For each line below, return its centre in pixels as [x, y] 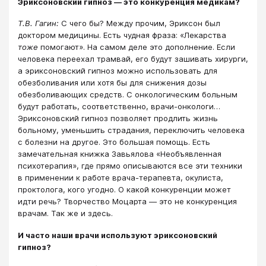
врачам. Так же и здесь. [65, 213]
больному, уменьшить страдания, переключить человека [131, 130]
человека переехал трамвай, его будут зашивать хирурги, [133, 59]
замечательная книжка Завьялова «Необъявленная [120, 154]
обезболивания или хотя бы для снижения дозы [112, 83]
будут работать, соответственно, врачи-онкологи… [119, 107]
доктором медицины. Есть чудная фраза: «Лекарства [122, 35]
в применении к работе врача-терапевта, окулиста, [121, 178]
